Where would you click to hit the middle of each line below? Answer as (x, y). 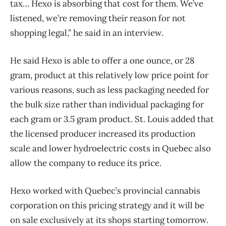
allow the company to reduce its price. (86, 163)
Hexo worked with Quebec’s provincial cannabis (105, 190)
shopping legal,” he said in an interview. (87, 33)
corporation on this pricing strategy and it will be (107, 205)
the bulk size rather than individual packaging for (107, 104)
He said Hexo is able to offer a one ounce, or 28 (102, 60)
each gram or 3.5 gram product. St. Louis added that (112, 119)
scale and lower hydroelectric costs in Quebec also (110, 148)
